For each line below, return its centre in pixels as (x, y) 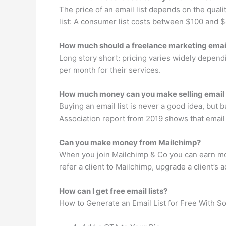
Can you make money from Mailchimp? (130, 142)
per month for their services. (110, 70)
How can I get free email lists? (113, 191)
